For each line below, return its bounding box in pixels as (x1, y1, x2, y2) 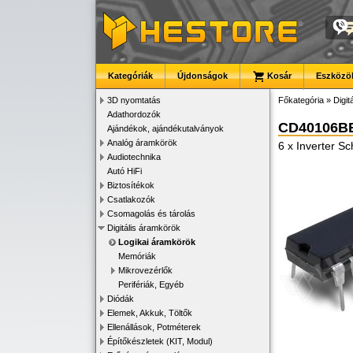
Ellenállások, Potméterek (107, 322, 201, 332)
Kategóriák (108, 71, 153, 80)
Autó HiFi (107, 166, 142, 176)
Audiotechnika (107, 152, 161, 162)
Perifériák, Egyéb (118, 280, 184, 289)
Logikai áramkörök (118, 237, 195, 247)
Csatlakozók (107, 195, 155, 204)
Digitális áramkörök (107, 223, 180, 232)
